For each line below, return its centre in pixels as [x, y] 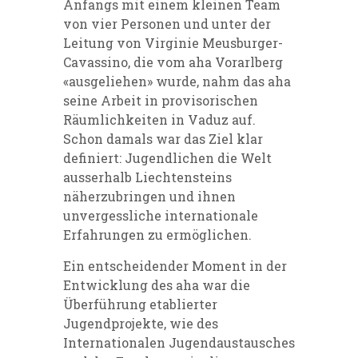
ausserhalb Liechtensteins [147, 177]
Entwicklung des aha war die [157, 284]
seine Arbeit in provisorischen [161, 100]
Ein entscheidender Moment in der [175, 265]
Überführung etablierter [140, 304]
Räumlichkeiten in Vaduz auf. [159, 119]
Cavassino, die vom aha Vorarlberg [173, 62]
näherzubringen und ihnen [149, 196]
